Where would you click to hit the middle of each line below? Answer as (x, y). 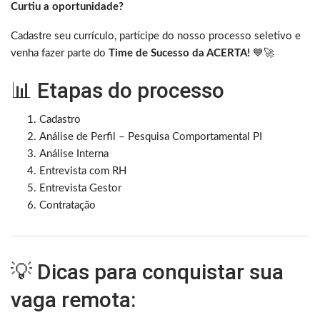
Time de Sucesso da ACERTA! (179, 53)
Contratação (67, 205)
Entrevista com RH (83, 171)
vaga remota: (73, 299)
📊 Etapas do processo (117, 90)
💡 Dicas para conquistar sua (147, 271)
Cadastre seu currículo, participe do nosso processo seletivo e (156, 36)
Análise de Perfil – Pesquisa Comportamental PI (151, 136)
